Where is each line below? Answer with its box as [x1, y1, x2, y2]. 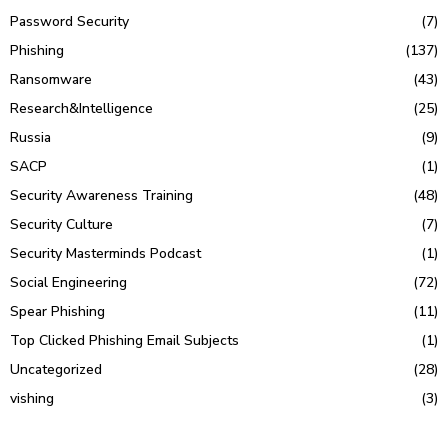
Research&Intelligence [10, 98, 153, 118]
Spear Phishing [10, 301, 105, 321]
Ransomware [10, 69, 92, 89]
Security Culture [10, 214, 113, 234]
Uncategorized [10, 359, 102, 379]
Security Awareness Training [10, 185, 193, 205]
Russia [10, 127, 51, 147]
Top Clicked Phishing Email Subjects [10, 330, 239, 350]
